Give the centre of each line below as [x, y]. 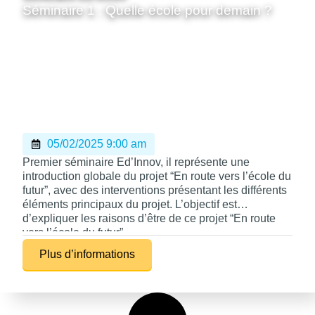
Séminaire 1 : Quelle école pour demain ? [147, 10]
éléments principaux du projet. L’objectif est [130, 204]
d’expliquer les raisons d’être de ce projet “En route [149, 218]
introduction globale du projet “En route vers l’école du [157, 176]
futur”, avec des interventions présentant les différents [155, 190]
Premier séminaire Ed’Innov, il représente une [136, 162]
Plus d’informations [87, 255]
